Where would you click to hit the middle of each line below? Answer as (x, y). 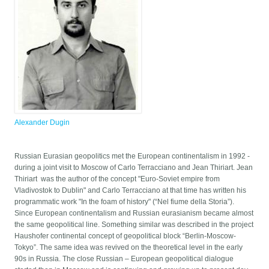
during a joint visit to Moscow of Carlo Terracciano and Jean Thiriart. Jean (134, 168)
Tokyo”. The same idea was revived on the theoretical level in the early (129, 248)
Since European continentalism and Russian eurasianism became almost (134, 213)
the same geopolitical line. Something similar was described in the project (134, 225)
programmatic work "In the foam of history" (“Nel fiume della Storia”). (125, 202)
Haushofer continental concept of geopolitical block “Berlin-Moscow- (125, 236)
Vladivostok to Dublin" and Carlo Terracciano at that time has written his (131, 191)
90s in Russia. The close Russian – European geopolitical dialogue (124, 259)
